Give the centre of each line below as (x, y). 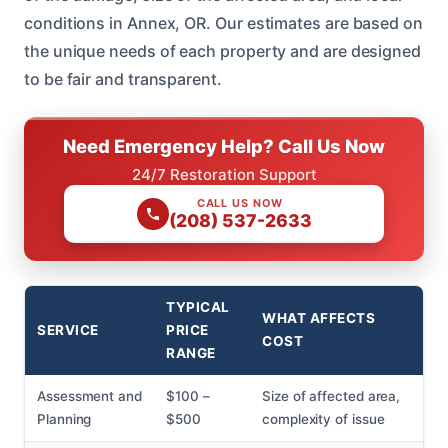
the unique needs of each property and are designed (223, 51)
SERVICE (68, 330)
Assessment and (89, 396)
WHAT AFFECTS (319, 318)
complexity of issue (323, 419)
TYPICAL (198, 307)
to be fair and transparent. (123, 79)
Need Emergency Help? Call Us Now (224, 146)
